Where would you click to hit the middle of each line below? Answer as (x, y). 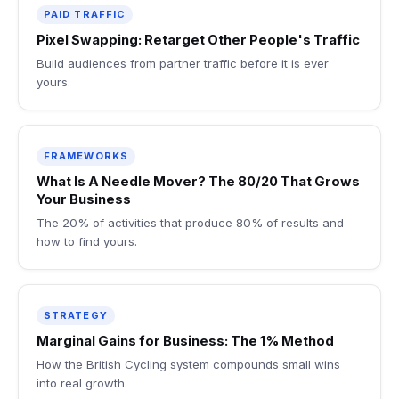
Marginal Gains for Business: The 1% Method (185, 341)
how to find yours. (87, 241)
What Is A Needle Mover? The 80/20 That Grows (198, 181)
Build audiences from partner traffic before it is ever (183, 63)
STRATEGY (76, 315)
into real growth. (82, 383)
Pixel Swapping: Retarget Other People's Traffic (198, 40)
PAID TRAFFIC (85, 14)
